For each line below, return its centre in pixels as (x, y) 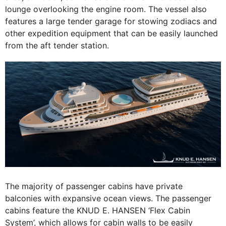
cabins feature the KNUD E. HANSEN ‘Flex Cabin (98, 210)
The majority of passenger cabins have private (94, 186)
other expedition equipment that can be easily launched (111, 34)
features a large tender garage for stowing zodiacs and (111, 21)
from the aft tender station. (57, 46)
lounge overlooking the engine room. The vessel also (106, 9)
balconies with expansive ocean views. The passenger (108, 198)
